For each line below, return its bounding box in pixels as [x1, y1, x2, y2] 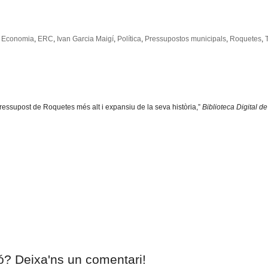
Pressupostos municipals [145, 35, 226, 44]
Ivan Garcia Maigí [57, 35, 114, 44]
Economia [1, 35, 34, 44]
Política [117, 35, 141, 44]
